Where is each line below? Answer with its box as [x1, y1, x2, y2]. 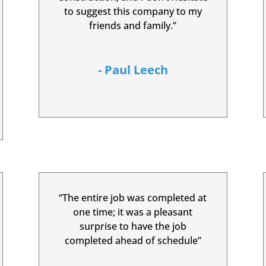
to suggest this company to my [64, 5, 202, 18]
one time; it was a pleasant [73, 205, 193, 218]
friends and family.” [89, 19, 177, 33]
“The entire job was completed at [59, 191, 207, 204]
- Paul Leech [97, 62, 168, 78]
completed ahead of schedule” [64, 233, 201, 247]
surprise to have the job [79, 219, 186, 233]
